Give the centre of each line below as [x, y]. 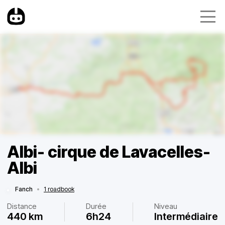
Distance [22, 206]
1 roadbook [59, 189]
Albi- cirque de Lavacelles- [109, 152]
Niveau [166, 206]
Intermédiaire [186, 216]
